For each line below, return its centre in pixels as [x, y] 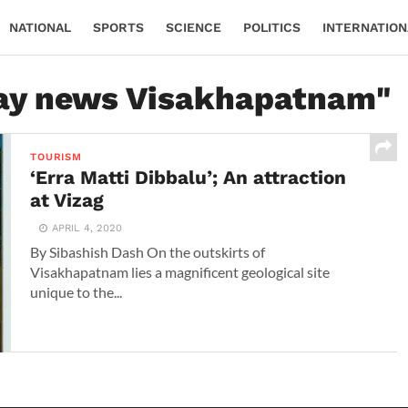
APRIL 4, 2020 [87, 228]
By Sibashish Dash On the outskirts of [148, 252]
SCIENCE [194, 27]
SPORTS [118, 27]
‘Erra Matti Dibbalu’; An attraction [189, 178]
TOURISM [56, 157]
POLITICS [272, 27]
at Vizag [67, 200]
